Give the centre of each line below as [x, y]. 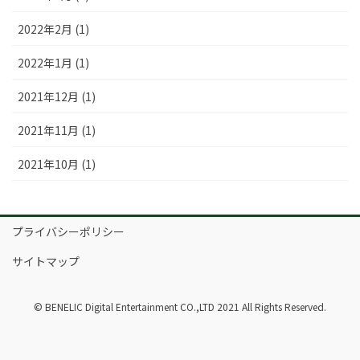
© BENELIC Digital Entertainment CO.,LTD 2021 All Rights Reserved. [180, 306]
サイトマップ [46, 261]
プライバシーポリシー [68, 231]
